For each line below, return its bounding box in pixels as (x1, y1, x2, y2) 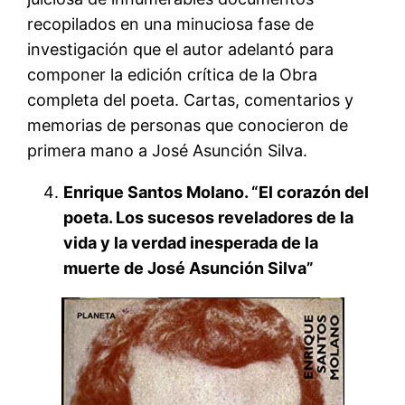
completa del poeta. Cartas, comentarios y (27, 89, 354, 109)
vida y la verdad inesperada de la (63, 232, 319, 252)
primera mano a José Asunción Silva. (27, 140, 313, 160)
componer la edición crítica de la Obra (27, 64, 318, 84)
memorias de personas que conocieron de (27, 115, 349, 135)
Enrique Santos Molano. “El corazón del (63, 182, 370, 202)
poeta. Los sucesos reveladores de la (63, 207, 354, 227)
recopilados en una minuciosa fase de (27, 14, 315, 33)
